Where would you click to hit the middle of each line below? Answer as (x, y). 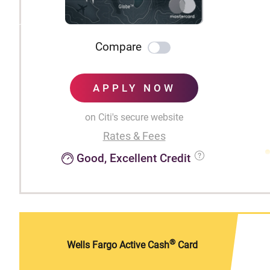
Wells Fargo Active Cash (118, 245)
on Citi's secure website (134, 118)
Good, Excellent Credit (134, 159)
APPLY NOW (134, 88)
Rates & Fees (134, 136)
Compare (118, 47)
